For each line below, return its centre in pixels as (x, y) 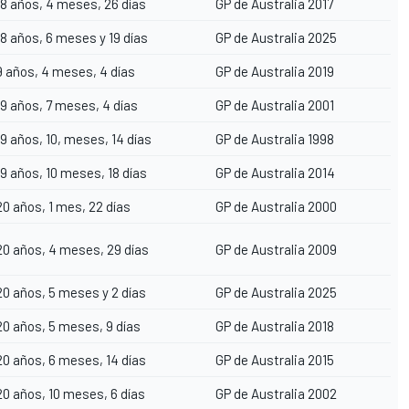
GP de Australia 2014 (275, 173)
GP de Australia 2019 (275, 72)
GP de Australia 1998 (275, 139)
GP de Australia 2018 (275, 326)
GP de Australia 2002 (276, 394)
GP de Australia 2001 (275, 105)
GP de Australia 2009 (276, 250)
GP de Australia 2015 (275, 360)
